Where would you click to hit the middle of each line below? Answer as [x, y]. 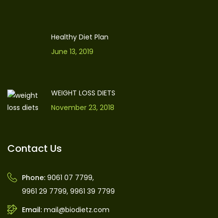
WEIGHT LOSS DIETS [83, 93]
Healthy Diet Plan [80, 37]
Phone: [34, 178]
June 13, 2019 [72, 52]
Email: [32, 210]
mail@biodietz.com [77, 210]
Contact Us [35, 149]
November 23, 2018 [83, 108]
